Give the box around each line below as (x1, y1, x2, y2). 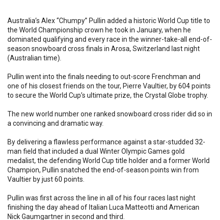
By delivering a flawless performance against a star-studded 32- (7, 138, 205, 146)
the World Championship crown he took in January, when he (7, 26, 191, 34)
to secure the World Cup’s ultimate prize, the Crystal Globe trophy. (7, 91, 208, 99)
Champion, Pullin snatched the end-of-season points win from (7, 166, 199, 174)
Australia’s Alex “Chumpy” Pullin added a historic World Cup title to (7, 17, 210, 25)
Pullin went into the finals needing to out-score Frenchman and (7, 73, 200, 81)
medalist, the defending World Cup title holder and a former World (7, 157, 210, 165)
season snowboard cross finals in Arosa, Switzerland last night (7, 45, 200, 53)
